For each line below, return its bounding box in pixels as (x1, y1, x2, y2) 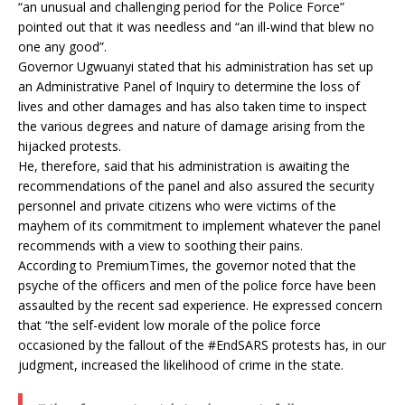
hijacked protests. (18, 137, 121, 155)
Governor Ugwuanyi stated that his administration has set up (18, 58, 373, 75)
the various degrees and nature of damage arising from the (18, 118, 365, 135)
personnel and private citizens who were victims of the (18, 197, 336, 214)
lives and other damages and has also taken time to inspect (18, 98, 367, 115)
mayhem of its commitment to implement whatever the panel (18, 217, 381, 234)
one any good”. (18, 38, 107, 55)
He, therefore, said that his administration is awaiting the (18, 157, 350, 174)
